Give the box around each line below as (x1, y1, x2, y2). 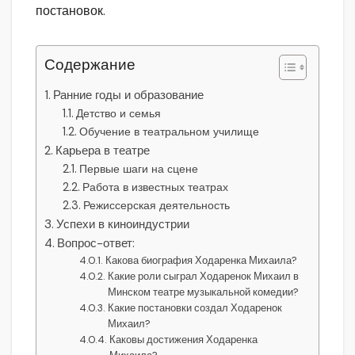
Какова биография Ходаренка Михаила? (105, 254, 298, 268)
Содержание (44, 55, 136, 75)
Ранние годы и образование (53, 87, 204, 104)
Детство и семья (75, 106, 161, 121)
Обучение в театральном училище (78, 124, 259, 139)
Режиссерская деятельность (82, 198, 230, 213)
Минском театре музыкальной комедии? (108, 285, 300, 300)
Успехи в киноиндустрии (56, 216, 190, 233)
